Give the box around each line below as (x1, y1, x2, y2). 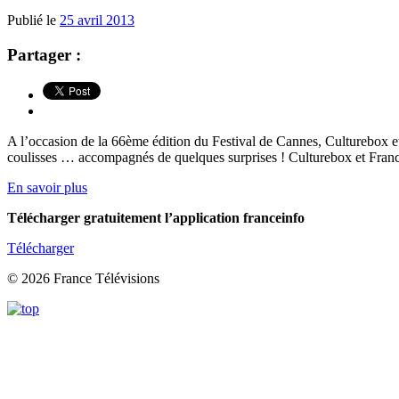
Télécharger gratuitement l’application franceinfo (7, 209, 305, 225)
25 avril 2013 (60, 12, 134, 28)
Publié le (7, 12, 60, 28)
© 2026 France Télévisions (7, 270, 159, 286)
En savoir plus (7, 179, 87, 195)
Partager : (7, 45, 81, 64)
